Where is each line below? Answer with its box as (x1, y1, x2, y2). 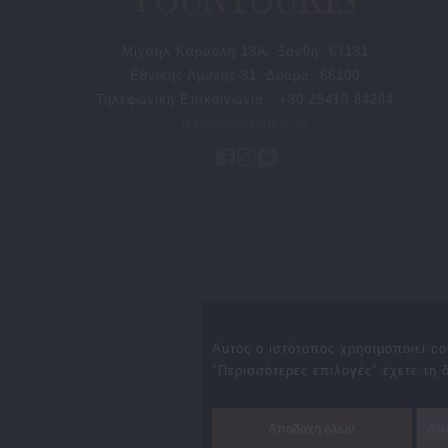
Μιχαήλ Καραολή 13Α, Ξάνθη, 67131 (121, 44, 369, 60)
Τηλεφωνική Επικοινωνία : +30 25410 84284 (96, 92, 395, 108)
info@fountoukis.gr (181, 116, 309, 132)
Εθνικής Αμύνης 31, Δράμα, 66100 (130, 68, 361, 84)
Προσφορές (282, 315, 356, 331)
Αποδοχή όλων (268, 422, 356, 435)
